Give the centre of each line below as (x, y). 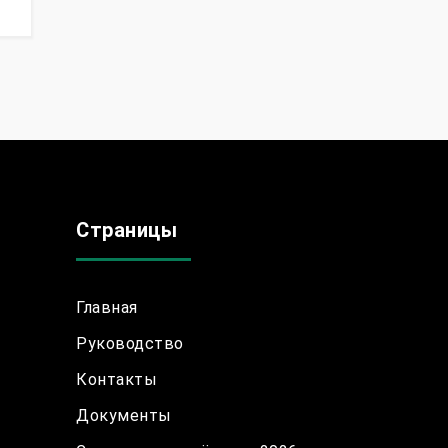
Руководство (130, 343)
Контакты (116, 379)
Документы (124, 415)
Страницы (126, 229)
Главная (107, 307)
